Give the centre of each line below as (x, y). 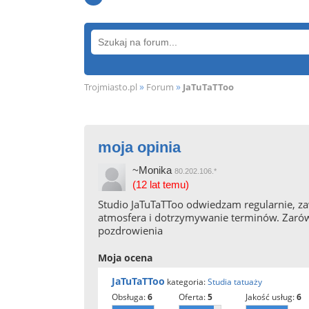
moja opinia (139, 147)
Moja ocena (125, 258)
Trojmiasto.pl (111, 87)
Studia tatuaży (235, 282)
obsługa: (132, 297)
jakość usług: (271, 297)
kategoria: (186, 282)
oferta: (195, 297)
